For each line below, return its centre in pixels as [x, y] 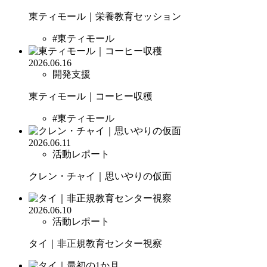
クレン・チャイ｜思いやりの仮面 [100, 176]
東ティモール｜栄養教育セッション [105, 16]
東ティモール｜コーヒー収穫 [91, 96]
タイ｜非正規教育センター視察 [95, 243]
